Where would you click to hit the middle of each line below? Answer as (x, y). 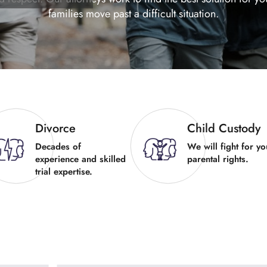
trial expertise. (64, 172)
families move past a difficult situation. (133, 14)
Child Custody (224, 128)
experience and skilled (80, 159)
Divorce (55, 128)
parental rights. (218, 159)
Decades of (58, 147)
